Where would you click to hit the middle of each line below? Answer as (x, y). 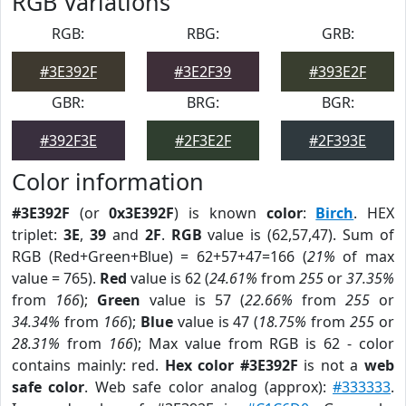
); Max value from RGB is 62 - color (264, 343)
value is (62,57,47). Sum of (298, 235)
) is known (220, 213)
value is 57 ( (193, 300)
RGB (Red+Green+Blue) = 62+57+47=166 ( (159, 256)
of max (365, 256)
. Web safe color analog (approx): (209, 387)
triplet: (38, 235)
